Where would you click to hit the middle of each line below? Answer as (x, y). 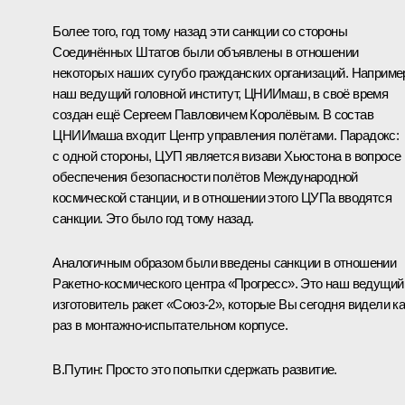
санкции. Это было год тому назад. (153, 218)
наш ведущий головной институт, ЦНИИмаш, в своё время (221, 93)
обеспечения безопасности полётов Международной (205, 176)
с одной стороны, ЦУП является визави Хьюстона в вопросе (227, 155)
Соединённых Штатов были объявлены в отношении (206, 52)
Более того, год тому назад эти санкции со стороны (200, 31)
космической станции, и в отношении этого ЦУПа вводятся (222, 197)
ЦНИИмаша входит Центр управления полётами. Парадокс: (226, 135)
